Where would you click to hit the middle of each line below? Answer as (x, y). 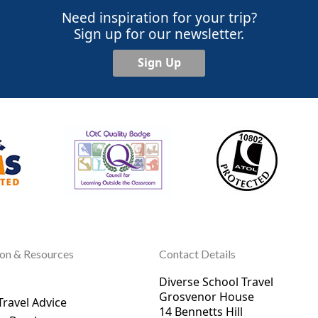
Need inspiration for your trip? (159, 17)
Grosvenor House (207, 296)
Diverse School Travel (216, 281)
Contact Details (198, 253)
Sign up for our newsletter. (159, 34)
